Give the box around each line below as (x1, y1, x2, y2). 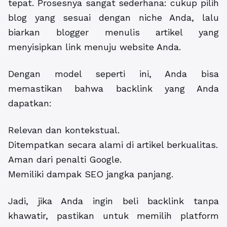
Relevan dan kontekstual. (8, 125, 120, 136)
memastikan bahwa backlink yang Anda (8, 83, 219, 94)
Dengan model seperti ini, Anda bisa (8, 68, 219, 80)
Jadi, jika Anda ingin (8, 196, 123, 207)
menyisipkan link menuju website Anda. (8, 42, 181, 53)
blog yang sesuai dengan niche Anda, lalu (8, 12, 219, 23)
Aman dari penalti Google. (8, 154, 122, 165)
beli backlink (122, 196, 184, 207)
